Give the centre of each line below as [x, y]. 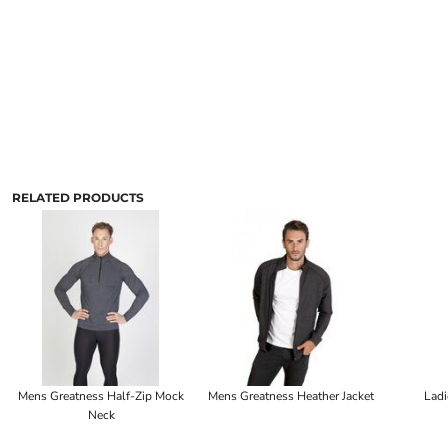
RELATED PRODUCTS [78, 197]
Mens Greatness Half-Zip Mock [101, 396]
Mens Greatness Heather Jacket [291, 396]
